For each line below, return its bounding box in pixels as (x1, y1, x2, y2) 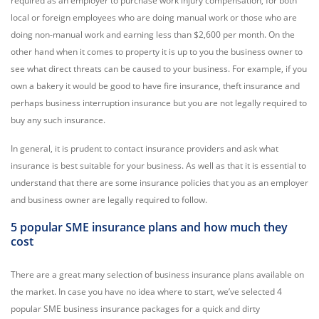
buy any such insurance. (11, 114, 105, 126)
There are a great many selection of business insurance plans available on (11, 268, 304, 281)
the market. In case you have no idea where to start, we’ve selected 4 (11, 286, 282, 298)
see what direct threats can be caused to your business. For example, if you (11, 63, 307, 75)
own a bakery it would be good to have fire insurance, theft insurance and (11, 80, 300, 92)
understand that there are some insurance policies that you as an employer (11, 177, 308, 189)
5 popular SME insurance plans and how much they (11, 219, 288, 235)
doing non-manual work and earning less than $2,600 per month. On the (11, 28, 295, 41)
